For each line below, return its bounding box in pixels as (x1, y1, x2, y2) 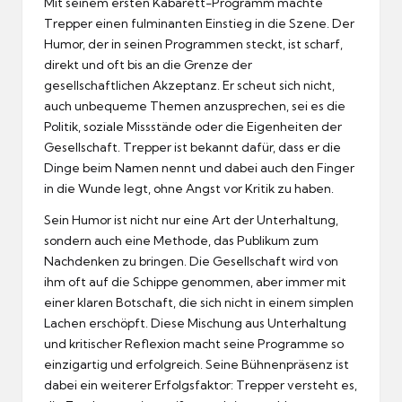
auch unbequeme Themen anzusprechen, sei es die (44, 98, 345, 113)
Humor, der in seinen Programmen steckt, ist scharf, (44, 36, 343, 51)
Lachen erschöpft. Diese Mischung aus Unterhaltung (44, 315, 346, 330)
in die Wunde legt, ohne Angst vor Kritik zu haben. (44, 180, 334, 196)
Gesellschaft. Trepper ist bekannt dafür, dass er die (44, 139, 341, 154)
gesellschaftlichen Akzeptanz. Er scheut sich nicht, (44, 77, 335, 92)
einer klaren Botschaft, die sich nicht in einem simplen (44, 294, 354, 310)
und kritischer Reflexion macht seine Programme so (44, 336, 344, 351)
